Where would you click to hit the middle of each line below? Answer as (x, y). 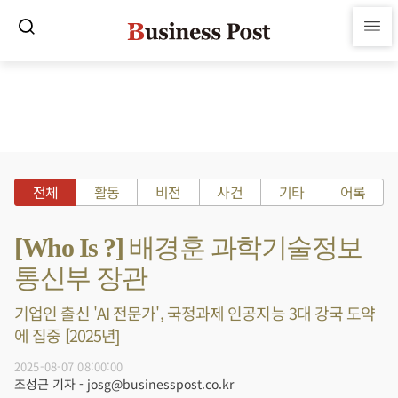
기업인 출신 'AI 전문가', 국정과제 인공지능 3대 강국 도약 (195, 313)
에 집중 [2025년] (67, 335)
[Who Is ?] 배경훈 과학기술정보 (188, 247)
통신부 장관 (80, 278)
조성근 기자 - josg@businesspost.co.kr (124, 384)
